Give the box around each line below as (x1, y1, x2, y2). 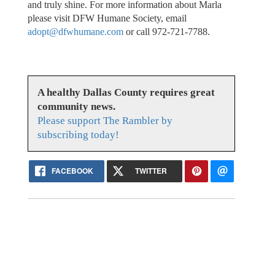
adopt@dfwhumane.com (27, 26, 123, 37)
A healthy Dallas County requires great (37, 87, 215, 99)
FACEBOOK (52, 165, 94, 177)
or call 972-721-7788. (123, 26, 210, 37)
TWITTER (134, 165, 167, 177)
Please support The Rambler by (37, 115, 172, 127)
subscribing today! (37, 129, 119, 141)
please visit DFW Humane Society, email (27, 12, 187, 23)
